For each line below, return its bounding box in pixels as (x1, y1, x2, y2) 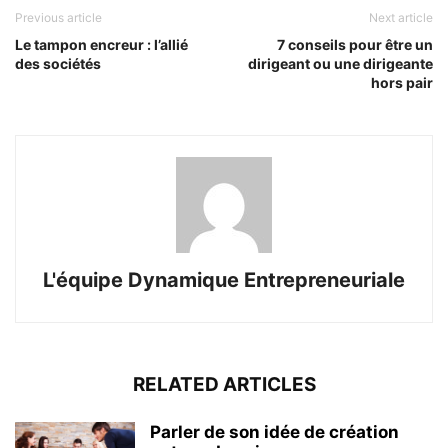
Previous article (15, 10, 102, 26)
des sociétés (15, 55, 101, 73)
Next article (369, 10, 433, 26)
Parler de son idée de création (150, 422, 399, 443)
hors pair (371, 74, 433, 92)
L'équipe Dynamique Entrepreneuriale (43, 268, 405, 293)
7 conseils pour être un (277, 36, 433, 54)
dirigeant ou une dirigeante (248, 55, 433, 73)
